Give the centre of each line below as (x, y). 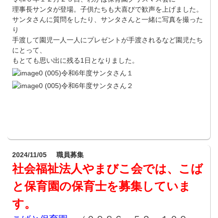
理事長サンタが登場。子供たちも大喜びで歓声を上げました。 (108, 9)
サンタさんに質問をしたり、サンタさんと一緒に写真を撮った (108, 19)
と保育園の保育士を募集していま (101, 186)
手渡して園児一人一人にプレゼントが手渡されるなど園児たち (108, 40)
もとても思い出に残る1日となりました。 (75, 60)
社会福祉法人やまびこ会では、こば (108, 168)
